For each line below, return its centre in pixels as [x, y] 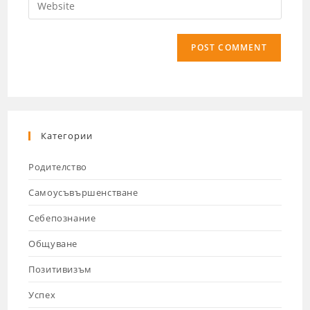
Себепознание [62, 218]
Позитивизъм [60, 270]
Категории [67, 136]
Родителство [58, 167]
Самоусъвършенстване [83, 193]
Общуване [53, 244]
